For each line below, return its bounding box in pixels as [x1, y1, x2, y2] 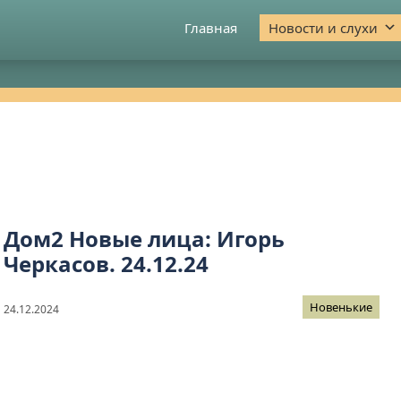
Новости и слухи [269, 19, 378, 37]
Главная [184, 19, 237, 37]
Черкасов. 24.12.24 [4, 249, 209, 279]
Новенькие [310, 299, 373, 316]
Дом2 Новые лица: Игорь [4, 224, 285, 254]
